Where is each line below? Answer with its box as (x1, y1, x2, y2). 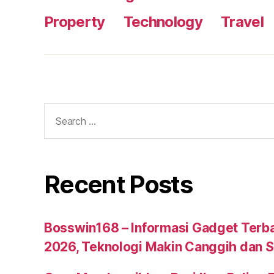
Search (39, 103, 81, 118)
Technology (123, 13, 203, 31)
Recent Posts (44, 169, 193, 200)
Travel (221, 13, 264, 31)
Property (44, 13, 105, 31)
